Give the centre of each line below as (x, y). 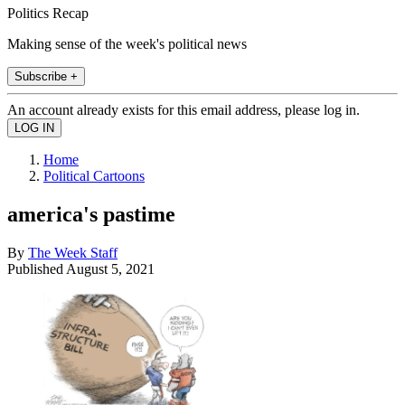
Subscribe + (46, 76)
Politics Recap (48, 13)
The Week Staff (73, 252)
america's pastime (91, 214)
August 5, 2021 (110, 268)
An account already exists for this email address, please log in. (184, 109)
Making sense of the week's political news (127, 43)
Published (37, 268)
